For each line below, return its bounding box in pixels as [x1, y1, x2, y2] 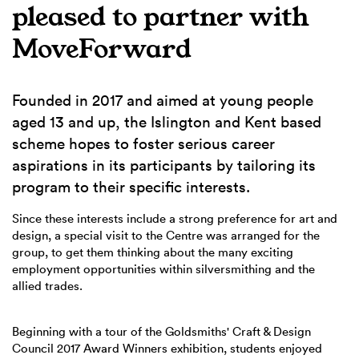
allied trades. [12, 278, 83, 293]
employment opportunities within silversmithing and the [12, 261, 315, 276]
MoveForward [12, 31, 192, 67]
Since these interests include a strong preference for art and [12, 211, 337, 226]
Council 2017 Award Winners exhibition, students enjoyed [12, 341, 322, 356]
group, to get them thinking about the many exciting [12, 244, 293, 260]
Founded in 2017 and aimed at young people [12, 91, 313, 110]
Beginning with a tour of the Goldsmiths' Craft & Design [12, 324, 311, 339]
